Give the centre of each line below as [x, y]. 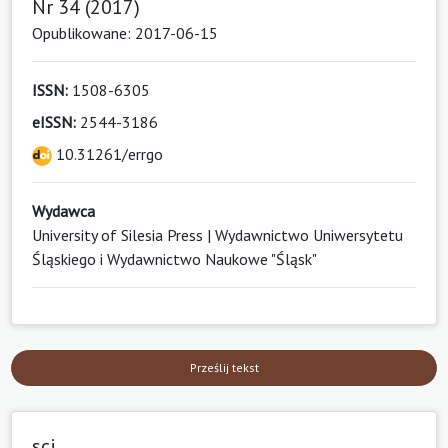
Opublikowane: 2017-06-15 [125, 33]
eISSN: [54, 122]
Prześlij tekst [224, 368]
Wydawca [63, 211]
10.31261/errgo [107, 154]
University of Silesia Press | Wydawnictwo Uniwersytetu [217, 235]
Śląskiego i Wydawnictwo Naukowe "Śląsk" [174, 259]
